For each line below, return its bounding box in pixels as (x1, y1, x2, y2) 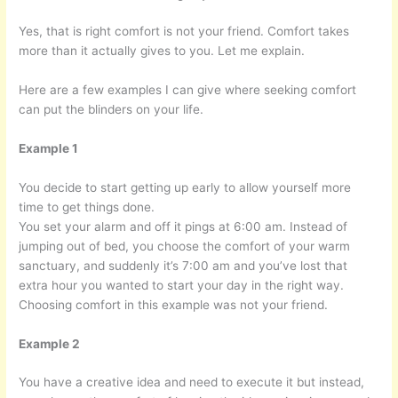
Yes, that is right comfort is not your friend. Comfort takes (19, 24, 350, 39)
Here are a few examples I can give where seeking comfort (19, 82, 357, 97)
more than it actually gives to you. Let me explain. (19, 44, 306, 59)
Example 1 (19, 140, 79, 155)
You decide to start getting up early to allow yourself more (19, 179, 352, 195)
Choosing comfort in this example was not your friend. (19, 297, 329, 312)
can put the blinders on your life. (19, 101, 204, 116)
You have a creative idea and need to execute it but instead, (19, 375, 365, 390)
